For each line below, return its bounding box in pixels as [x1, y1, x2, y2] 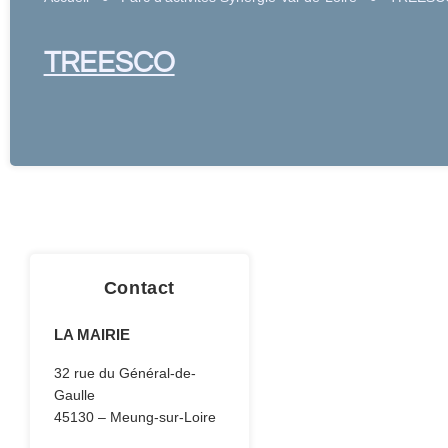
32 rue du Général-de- [54, 364, 197, 381]
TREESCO [43, 48, 175, 79]
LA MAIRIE [54, 325, 131, 343]
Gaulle [54, 386, 96, 403]
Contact [103, 277, 175, 298]
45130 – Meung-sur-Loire [54, 408, 217, 425]
